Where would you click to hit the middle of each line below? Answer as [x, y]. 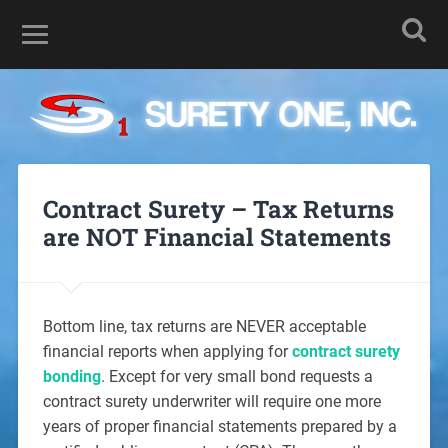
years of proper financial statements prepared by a [219, 426]
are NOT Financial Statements [216, 236]
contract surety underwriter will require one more [211, 401]
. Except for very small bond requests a [236, 376]
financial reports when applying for [167, 351]
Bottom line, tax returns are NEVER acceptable [204, 326]
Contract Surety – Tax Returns [218, 208]
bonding [71, 376]
